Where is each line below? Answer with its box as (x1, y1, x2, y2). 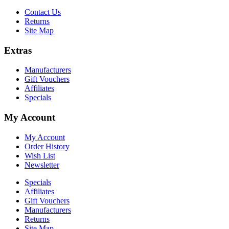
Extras (4, 44, 32, 56)
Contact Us (25, 8, 61, 17)
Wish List (25, 151, 55, 160)
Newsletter (25, 160, 59, 169)
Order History (25, 142, 70, 151)
